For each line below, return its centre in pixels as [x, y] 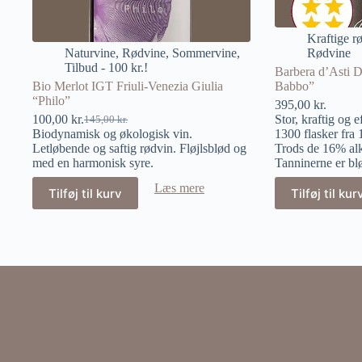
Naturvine [90, 53]
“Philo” [51, 101]
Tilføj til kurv [85, 193]
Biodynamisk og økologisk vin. [112, 134]
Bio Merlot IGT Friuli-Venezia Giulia [128, 86]
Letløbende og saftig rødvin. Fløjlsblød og [139, 148]
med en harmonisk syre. [93, 163]
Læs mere [179, 188]
